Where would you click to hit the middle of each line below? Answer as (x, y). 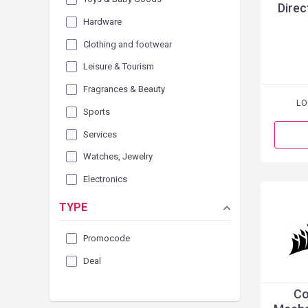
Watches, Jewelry (118, 157)
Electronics (105, 179)
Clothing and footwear (128, 44)
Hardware (102, 21)
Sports (97, 111)
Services (100, 134)
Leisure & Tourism (119, 67)
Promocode (107, 238)
